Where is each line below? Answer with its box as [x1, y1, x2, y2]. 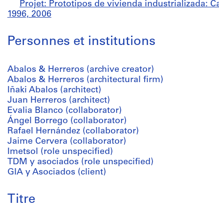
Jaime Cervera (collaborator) [7, 137, 126, 146]
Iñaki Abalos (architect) [7, 86, 101, 95]
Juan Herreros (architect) [7, 96, 110, 105]
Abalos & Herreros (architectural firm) [7, 75, 163, 85]
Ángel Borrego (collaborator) [7, 116, 127, 126]
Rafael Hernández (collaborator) [7, 127, 139, 136]
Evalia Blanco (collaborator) [7, 106, 122, 115]
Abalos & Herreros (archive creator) [7, 65, 154, 74]
